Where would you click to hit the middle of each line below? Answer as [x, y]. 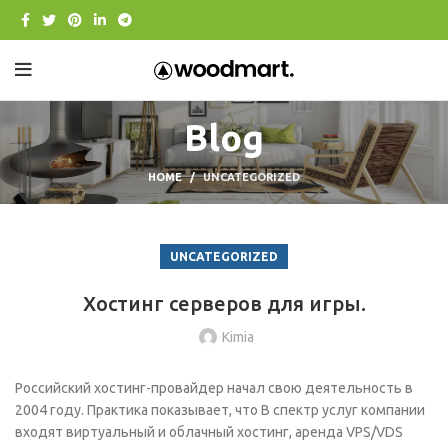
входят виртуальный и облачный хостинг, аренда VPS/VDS [209, 432]
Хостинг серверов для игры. [224, 303]
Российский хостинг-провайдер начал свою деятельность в [214, 388]
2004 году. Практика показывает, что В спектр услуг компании [220, 410]
